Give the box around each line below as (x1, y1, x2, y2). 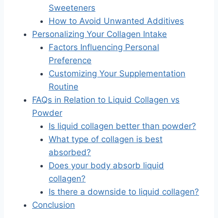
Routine (49, 82, 78, 92)
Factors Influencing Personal (49, 42, 159, 53)
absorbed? (49, 147, 91, 158)
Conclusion (32, 200, 75, 210)
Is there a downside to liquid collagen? (49, 187, 199, 197)
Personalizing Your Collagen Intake (32, 29, 167, 39)
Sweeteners (49, 3, 95, 13)
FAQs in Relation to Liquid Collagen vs (32, 95, 180, 105)
